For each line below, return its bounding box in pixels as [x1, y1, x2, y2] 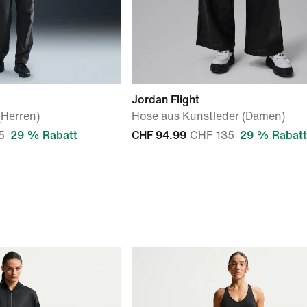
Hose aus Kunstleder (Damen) [132, 110, 285, 122]
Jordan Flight [132, 94, 199, 106]
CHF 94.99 [132, 130, 186, 141]
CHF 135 [190, 130, 234, 141]
